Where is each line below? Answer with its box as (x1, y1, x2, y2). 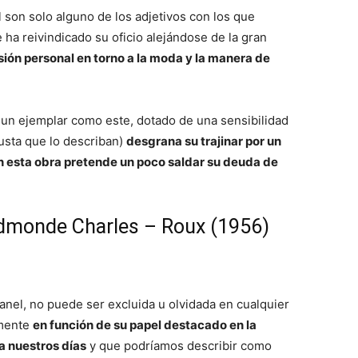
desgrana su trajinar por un (126, 133, 281, 149)
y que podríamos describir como (86, 338, 272, 353)
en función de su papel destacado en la (33, 317, 257, 332)
